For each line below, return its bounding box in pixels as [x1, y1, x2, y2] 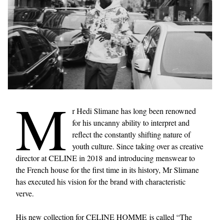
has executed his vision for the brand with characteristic [16, 176, 186, 187]
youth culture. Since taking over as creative [72, 141, 203, 151]
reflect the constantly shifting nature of [72, 129, 191, 139]
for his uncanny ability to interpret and [72, 117, 190, 128]
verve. [16, 188, 34, 198]
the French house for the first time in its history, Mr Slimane [16, 165, 199, 175]
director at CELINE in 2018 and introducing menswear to [16, 153, 195, 163]
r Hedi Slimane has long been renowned [72, 106, 196, 116]
